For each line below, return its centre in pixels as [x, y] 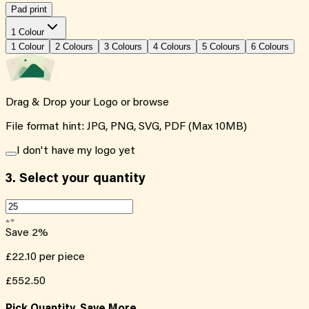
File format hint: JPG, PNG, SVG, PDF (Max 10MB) [126, 127]
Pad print [29, 9]
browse [151, 102]
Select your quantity [81, 179]
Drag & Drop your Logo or [69, 102]
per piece [62, 258]
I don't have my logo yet [76, 151]
